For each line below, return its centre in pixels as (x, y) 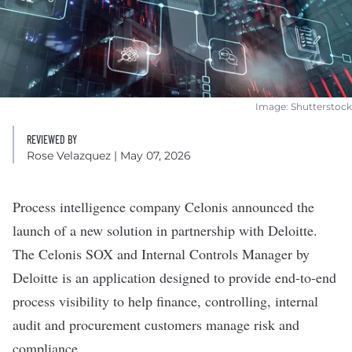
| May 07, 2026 (151, 156)
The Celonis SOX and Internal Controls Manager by (161, 254)
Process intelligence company (99, 207)
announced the (271, 207)
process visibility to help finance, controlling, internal (165, 301)
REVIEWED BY (52, 139)
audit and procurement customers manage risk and (156, 324)
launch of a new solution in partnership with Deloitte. (165, 230)
